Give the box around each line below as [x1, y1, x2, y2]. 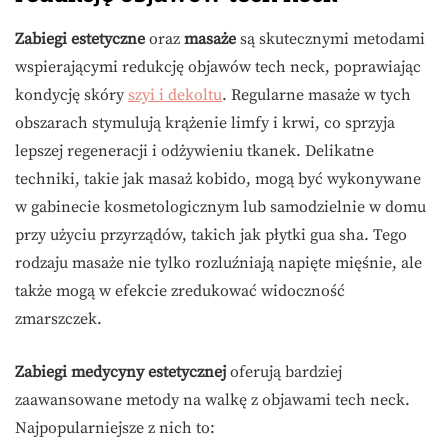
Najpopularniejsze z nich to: [15, 417, 215, 438]
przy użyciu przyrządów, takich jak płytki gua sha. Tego [15, 224, 407, 245]
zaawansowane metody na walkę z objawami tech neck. [15, 389, 410, 410]
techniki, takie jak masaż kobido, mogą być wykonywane [15, 168, 421, 189]
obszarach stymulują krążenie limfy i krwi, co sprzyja [15, 112, 395, 133]
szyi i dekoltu [128, 84, 222, 105]
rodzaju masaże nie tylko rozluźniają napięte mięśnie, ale [15, 252, 422, 273]
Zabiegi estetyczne [15, 28, 145, 49]
